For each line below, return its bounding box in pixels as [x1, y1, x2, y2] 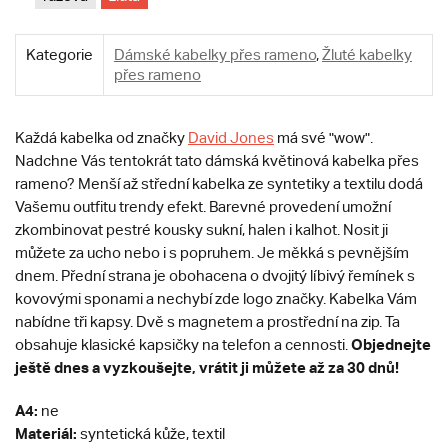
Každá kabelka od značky [15, 129, 188, 147]
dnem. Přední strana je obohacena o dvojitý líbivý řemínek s [15, 267, 415, 285]
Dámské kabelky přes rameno [114, 46, 316, 64]
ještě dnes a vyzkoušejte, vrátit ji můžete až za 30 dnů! [15, 358, 399, 377]
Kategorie [26, 46, 93, 64]
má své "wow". [274, 129, 373, 147]
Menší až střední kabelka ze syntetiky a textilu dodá [78, 175, 423, 193]
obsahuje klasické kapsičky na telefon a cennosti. [15, 336, 351, 354]
